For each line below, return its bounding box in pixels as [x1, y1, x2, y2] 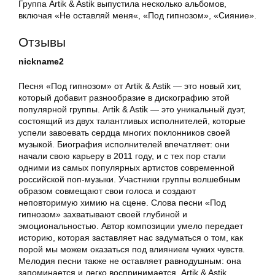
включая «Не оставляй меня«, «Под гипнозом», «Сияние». [18, 10, 257, 21]
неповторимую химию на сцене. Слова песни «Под [18, 198, 226, 208]
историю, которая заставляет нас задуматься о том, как [18, 233, 243, 243]
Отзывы [18, 35, 66, 50]
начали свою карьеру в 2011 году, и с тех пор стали [18, 151, 226, 161]
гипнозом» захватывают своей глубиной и [18, 209, 187, 220]
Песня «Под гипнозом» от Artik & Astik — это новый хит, [18, 81, 241, 91]
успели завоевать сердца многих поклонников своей [18, 128, 230, 138]
